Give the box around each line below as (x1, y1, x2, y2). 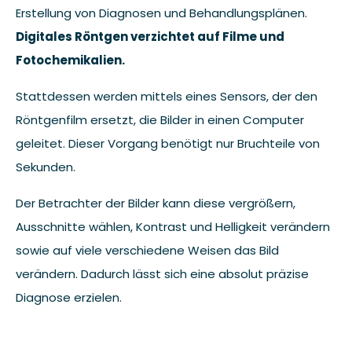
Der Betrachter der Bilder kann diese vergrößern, (16, 194, 295, 211)
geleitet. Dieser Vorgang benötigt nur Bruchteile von (16, 134, 320, 152)
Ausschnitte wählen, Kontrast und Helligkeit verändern (16, 218, 330, 235)
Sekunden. (16, 158, 75, 175)
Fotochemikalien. (16, 51, 125, 68)
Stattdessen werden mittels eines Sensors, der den (16, 87, 317, 104)
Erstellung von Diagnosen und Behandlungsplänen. (16, 4, 307, 21)
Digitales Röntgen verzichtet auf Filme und (16, 27, 284, 45)
